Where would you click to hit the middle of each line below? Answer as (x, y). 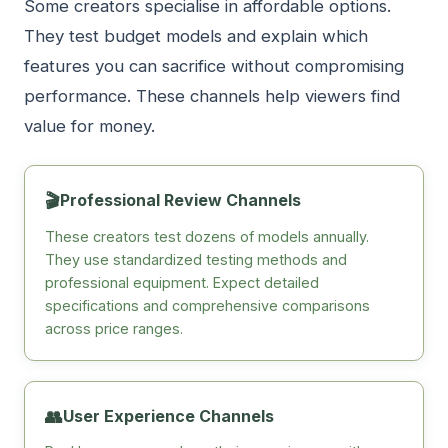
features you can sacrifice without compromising (214, 66)
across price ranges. (114, 328)
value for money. (89, 126)
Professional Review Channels (180, 200)
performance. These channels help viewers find (212, 96)
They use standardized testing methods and (196, 259)
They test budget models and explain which (196, 36)
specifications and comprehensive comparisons (207, 305)
